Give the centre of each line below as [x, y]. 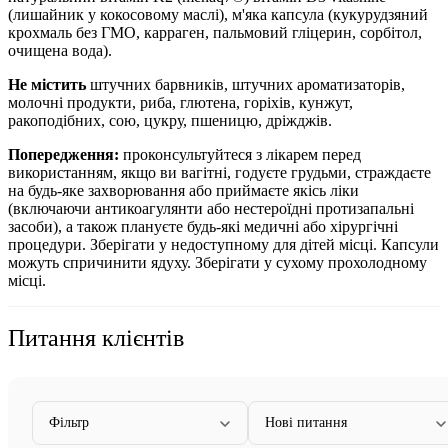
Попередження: [63, 154]
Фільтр [69, 422]
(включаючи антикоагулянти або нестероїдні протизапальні [211, 208]
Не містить [47, 84]
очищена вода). [60, 50]
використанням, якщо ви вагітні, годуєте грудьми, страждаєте [219, 172]
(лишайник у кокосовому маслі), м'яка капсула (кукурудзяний [218, 14]
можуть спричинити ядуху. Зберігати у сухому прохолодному [217, 262]
